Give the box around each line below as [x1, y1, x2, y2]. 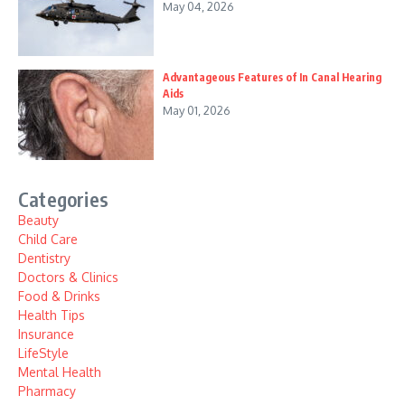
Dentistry [18, 250, 71, 266]
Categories [18, 185, 108, 212]
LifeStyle [18, 344, 69, 361]
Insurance [18, 325, 74, 342]
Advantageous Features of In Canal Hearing [163, 70, 381, 84]
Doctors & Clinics [18, 268, 118, 285]
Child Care [18, 231, 78, 247]
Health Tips [18, 306, 85, 323]
